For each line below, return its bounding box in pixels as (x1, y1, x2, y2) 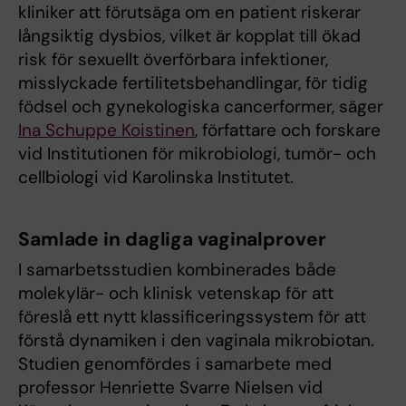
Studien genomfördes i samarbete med (18, 353, 332, 376)
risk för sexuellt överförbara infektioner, (18, 48, 328, 72)
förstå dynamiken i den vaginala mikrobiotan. (18, 329, 374, 353)
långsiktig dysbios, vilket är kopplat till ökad (18, 24, 361, 48)
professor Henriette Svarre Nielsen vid (18, 376, 323, 400)
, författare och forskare (195, 119, 381, 142)
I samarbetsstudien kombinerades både (18, 258, 336, 282)
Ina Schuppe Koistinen (18, 119, 195, 142)
